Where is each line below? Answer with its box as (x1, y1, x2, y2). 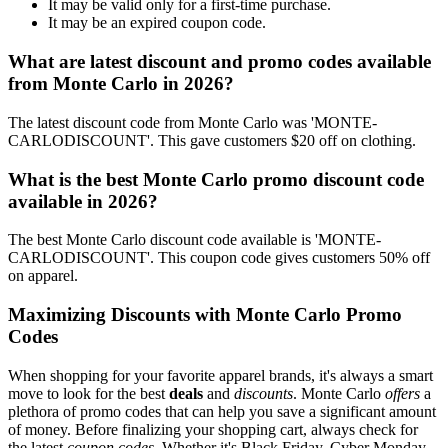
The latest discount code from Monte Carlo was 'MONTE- (8, 113, 377, 131)
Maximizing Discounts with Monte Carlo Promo (8, 304, 402, 325)
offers (385, 384, 420, 402)
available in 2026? (8, 190, 158, 212)
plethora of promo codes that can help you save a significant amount (8, 402, 436, 420)
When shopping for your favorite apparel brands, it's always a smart (8, 366, 433, 384)
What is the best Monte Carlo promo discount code (8, 168, 424, 190)
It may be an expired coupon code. (48, 14, 266, 32)
